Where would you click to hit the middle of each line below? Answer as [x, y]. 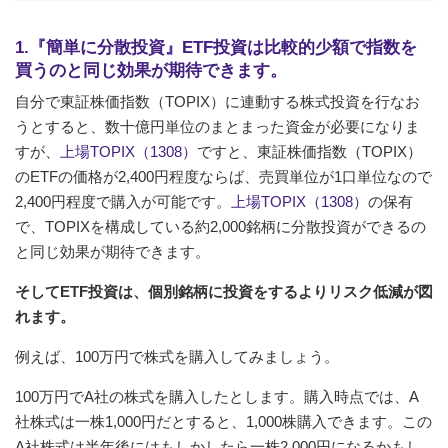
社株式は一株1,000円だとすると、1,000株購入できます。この [223, 421]
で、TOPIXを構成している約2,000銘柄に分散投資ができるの [220, 226]
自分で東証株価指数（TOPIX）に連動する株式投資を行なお [217, 101]
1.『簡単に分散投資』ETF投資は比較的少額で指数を [216, 47]
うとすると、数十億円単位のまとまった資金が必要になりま [217, 126]
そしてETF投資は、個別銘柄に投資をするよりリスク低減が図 [224, 291]
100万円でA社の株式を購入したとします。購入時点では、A [217, 396]
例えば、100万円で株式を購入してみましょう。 [177, 356]
